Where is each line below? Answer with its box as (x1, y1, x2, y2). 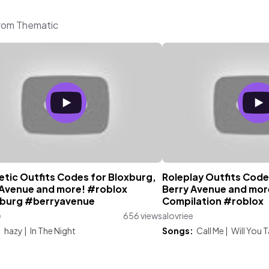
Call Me (196, 225, 224, 236)
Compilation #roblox (162, 195, 264, 207)
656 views (123, 210, 162, 221)
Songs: (162, 225, 193, 236)
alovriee (162, 210, 193, 221)
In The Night (29, 225, 76, 236)
